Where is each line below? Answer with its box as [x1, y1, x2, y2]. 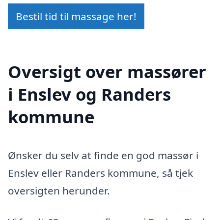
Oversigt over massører [8, 60, 206, 83]
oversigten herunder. [8, 184, 110, 198]
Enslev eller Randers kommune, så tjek [8, 166, 193, 180]
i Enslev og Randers [8, 82, 171, 106]
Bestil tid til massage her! [16, 9, 137, 23]
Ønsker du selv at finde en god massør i [8, 148, 198, 163]
